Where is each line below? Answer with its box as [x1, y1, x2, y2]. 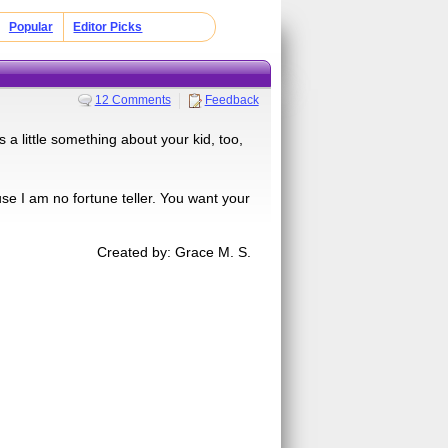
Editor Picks [73, 20, 143, 34]
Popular [8, 20, 53, 34]
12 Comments [94, 92, 171, 107]
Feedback [204, 92, 259, 107]
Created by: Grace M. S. [97, 243, 252, 260]
